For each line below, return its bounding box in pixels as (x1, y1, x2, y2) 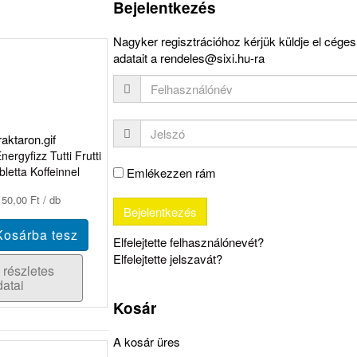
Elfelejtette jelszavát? (113, 250, 222, 267)
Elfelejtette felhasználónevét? (113, 233, 264, 250)
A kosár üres (113, 333, 180, 350)
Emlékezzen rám (124, 163, 216, 181)
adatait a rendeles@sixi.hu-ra (113, 49, 265, 66)
